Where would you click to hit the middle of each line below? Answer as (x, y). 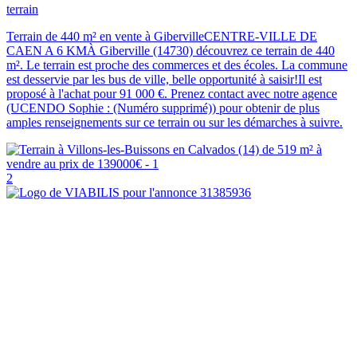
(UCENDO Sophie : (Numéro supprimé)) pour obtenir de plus (163, 108)
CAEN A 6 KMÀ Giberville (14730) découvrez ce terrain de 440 (171, 51)
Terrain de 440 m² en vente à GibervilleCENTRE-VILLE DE (162, 37)
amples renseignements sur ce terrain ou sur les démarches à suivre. (175, 123)
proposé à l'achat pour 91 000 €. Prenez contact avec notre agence (172, 94)
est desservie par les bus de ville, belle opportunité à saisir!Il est (164, 80)
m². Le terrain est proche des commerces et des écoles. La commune (177, 65)
